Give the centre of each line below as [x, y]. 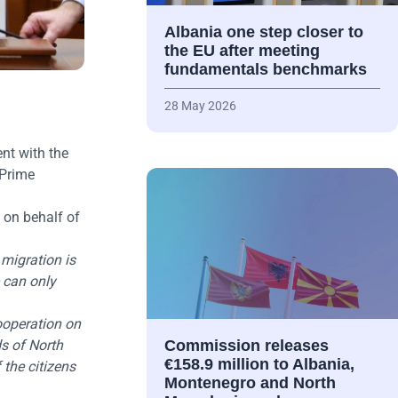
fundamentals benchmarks [265, 70]
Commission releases [246, 346]
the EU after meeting [242, 51]
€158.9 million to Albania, [259, 365]
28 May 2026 [200, 106]
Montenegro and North [250, 383]
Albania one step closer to [263, 32]
